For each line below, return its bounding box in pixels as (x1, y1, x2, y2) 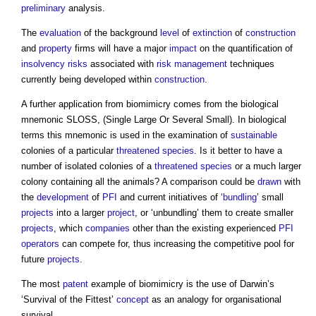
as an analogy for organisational (149, 294, 281, 305)
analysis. (66, 3, 105, 14)
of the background (81, 28, 160, 39)
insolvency (21, 59, 65, 70)
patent (63, 279, 88, 290)
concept (116, 294, 149, 305)
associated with (87, 59, 157, 70)
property (39, 43, 72, 54)
